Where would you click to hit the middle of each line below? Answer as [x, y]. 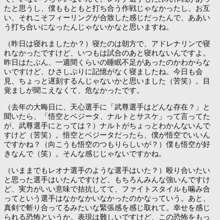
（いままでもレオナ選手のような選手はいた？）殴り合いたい [107, 170]
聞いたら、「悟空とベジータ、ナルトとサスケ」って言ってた [107, 116]
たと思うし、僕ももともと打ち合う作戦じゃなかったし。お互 [107, 8]
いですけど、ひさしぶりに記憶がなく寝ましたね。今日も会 [103, 71]
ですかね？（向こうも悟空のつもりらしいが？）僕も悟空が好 [107, 144]
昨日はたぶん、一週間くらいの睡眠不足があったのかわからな [107, 62]
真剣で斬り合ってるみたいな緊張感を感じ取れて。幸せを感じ [107, 207]
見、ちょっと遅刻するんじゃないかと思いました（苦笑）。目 [107, 81]
